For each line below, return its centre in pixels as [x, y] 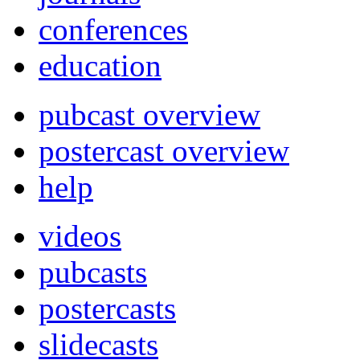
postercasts [107, 308]
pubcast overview [149, 115]
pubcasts [93, 272]
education [100, 65]
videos [80, 236]
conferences [113, 29]
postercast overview [164, 151]
